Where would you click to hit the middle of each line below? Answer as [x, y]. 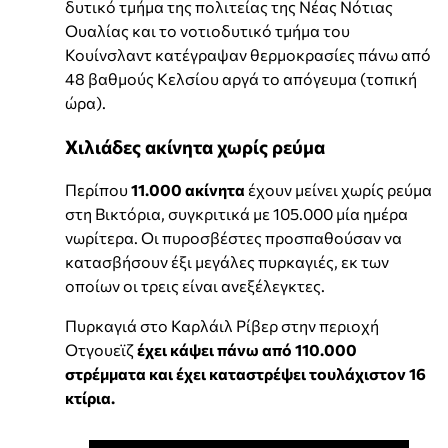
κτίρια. [90, 397]
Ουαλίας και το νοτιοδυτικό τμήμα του [207, 31]
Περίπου [98, 189]
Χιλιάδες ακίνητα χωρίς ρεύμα [195, 147]
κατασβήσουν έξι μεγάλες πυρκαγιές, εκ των [227, 261]
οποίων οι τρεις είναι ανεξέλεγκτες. [195, 285]
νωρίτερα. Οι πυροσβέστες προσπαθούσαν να [233, 237]
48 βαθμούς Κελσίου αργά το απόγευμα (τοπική [241, 79]
